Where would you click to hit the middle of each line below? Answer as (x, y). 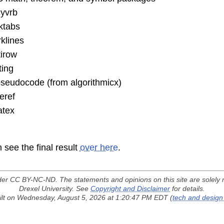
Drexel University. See (55, 188)
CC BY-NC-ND (33, 179)
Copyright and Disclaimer (130, 188)
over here (99, 147)
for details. (187, 188)
